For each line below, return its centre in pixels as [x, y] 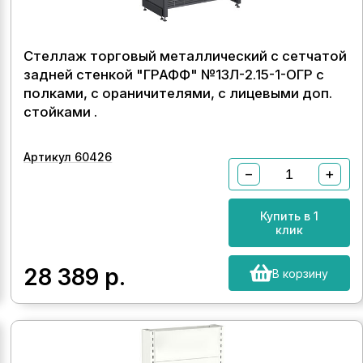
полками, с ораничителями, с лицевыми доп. [178, 93]
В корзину [301, 273]
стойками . [61, 112]
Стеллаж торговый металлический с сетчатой [186, 56]
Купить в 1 [289, 216]
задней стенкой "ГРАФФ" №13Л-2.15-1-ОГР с [174, 75]
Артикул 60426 [68, 157]
